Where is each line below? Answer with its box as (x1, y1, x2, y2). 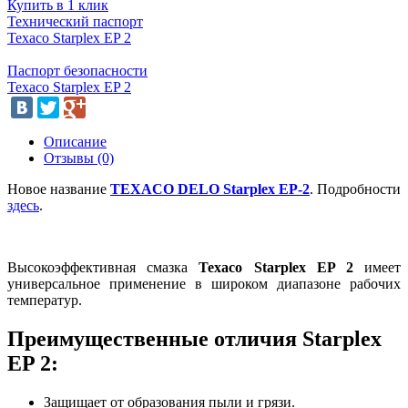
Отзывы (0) (44, 149, 114, 166)
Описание (44, 133, 107, 149)
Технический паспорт (7, 13, 143, 29)
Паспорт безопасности (7, 62, 148, 78)
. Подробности (310, 180, 401, 197)
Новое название (7, 180, 110, 197)
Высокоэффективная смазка (7, 259, 199, 275)
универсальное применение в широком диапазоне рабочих (7, 275, 401, 291)
